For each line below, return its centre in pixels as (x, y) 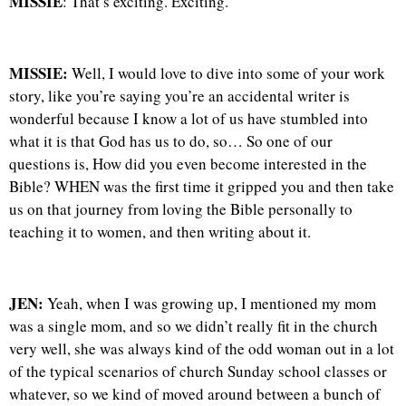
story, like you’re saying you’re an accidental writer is (179, 96)
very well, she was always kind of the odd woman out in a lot (202, 348)
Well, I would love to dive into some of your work (227, 73)
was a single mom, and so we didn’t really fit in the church (193, 326)
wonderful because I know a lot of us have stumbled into (188, 119)
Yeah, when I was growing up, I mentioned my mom (210, 303)
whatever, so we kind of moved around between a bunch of (195, 394)
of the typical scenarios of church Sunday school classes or (198, 371)
